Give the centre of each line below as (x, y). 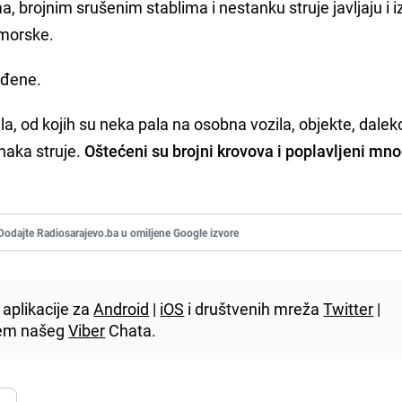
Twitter (349, 308)
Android (122, 308)
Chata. (131, 330)
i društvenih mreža (254, 308)
